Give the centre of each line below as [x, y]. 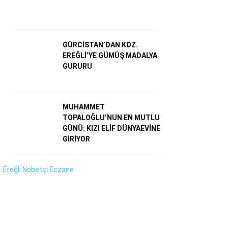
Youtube [164, 32]
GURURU [77, 66]
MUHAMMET [84, 107]
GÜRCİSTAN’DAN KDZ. [100, 45]
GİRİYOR [76, 139]
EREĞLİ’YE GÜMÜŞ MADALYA [110, 55]
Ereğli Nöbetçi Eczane [38, 169]
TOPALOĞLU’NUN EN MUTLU [111, 117]
